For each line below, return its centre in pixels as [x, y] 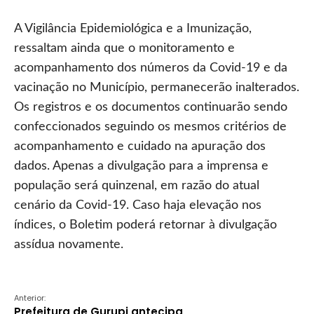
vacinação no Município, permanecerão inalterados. [157, 88]
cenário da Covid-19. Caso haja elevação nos [138, 205]
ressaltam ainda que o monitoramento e [124, 48]
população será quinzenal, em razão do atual [137, 186]
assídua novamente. [69, 245]
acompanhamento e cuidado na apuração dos [140, 146]
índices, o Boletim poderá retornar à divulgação [145, 225]
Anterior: [30, 298]
